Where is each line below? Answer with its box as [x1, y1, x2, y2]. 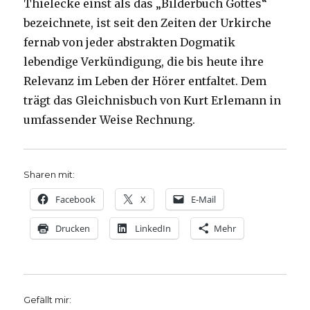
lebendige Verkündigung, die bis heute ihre [24, 55, 264, 69]
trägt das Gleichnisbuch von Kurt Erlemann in [24, 93, 282, 108]
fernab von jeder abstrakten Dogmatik [24, 35, 236, 50]
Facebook [55, 193, 96, 206]
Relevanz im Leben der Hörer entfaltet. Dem [24, 74, 267, 89]
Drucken [55, 222, 91, 235]
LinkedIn [135, 222, 172, 235]
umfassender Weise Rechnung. [24, 113, 196, 127]
